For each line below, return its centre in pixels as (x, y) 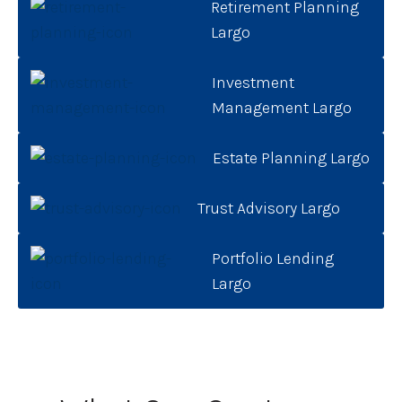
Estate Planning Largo (291, 158)
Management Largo (281, 108)
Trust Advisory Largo (268, 209)
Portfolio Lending (273, 259)
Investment (253, 83)
